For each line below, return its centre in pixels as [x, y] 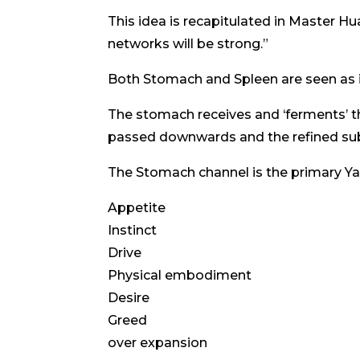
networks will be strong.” [188, 44]
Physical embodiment [180, 276]
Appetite [137, 208]
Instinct [133, 231]
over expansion [158, 343]
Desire [129, 298]
